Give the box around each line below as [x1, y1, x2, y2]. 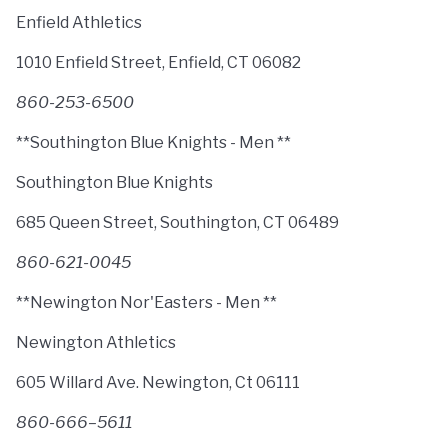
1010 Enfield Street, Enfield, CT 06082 [16, 53, 301, 72]
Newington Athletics [16, 333, 176, 352]
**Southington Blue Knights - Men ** [16, 133, 291, 152]
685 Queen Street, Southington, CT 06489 [16, 213, 339, 232]
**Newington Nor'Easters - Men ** [16, 293, 277, 312]
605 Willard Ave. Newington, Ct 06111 [16, 373, 300, 392]
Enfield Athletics [16, 13, 142, 32]
